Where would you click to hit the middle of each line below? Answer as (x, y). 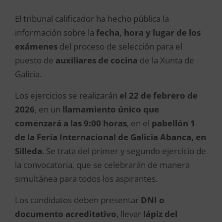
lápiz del (160, 214)
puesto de (35, 60)
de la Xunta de (166, 60)
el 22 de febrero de (159, 95)
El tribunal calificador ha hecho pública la (92, 19)
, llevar (130, 214)
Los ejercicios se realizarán (67, 95)
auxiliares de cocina (97, 60)
